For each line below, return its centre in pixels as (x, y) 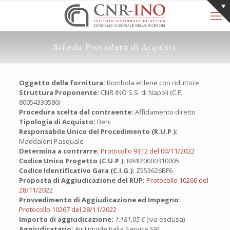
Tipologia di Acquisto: (57, 122)
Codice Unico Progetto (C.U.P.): (72, 161)
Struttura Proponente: (59, 92)
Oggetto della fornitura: (62, 83)
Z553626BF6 (153, 170)
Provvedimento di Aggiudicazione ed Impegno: (100, 200)
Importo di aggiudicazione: (66, 219)
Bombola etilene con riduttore (152, 83)
